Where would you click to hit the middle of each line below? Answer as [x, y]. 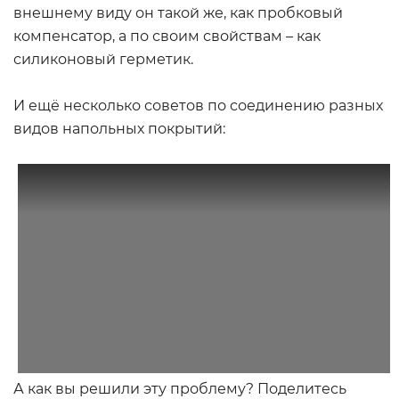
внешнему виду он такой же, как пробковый [178, 13]
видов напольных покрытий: [119, 129]
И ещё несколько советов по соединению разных [198, 106]
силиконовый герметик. [103, 59]
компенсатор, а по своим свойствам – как [167, 36]
